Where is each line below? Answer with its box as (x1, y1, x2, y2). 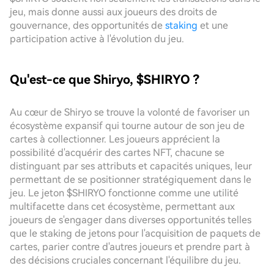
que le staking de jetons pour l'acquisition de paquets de (10, 228, 261, 239)
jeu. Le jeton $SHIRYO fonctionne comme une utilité (10, 187, 239, 199)
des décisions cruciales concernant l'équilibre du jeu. (10, 254, 241, 266)
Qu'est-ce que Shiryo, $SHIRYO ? (10, 72, 199, 87)
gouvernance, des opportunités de (10, 20, 165, 31)
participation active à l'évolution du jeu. (10, 33, 184, 45)
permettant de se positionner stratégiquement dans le (10, 174, 251, 185)
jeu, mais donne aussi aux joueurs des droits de (10, 6, 217, 18)
